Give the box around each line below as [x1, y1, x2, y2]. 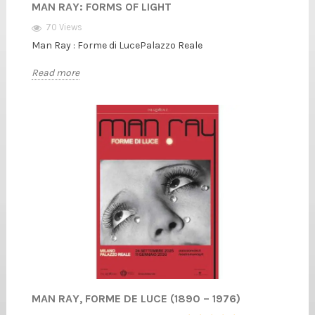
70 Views [46, 21, 82, 32]
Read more [32, 67, 79, 79]
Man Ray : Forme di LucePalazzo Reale [32, 39, 202, 51]
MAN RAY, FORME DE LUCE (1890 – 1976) [32, 292, 240, 306]
